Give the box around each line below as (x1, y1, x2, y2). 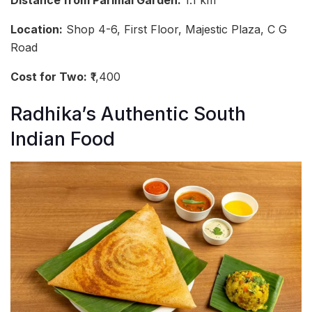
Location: (10, 22, 63, 37)
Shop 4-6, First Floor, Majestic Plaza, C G (63, 22, 287, 37)
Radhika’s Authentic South (10, 102, 246, 126)
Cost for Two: (10, 70, 87, 84)
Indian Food (10, 127, 115, 151)
